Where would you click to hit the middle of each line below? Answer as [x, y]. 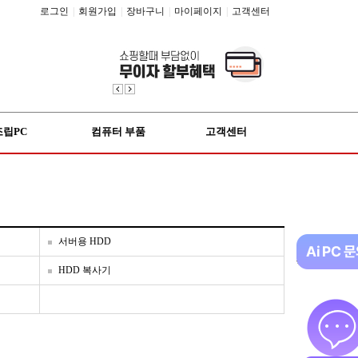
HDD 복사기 [85, 270]
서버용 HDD [85, 241]
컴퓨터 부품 [118, 131]
